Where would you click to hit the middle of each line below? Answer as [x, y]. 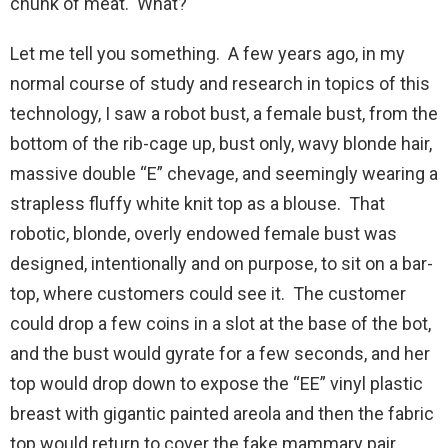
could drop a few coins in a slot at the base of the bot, [220, 324]
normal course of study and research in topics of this [220, 84]
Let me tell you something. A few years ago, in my [207, 54]
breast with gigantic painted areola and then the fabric [222, 414]
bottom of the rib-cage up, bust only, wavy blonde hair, [221, 144]
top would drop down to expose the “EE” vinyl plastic [216, 384]
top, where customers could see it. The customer [208, 294]
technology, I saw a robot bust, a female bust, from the [224, 114]
